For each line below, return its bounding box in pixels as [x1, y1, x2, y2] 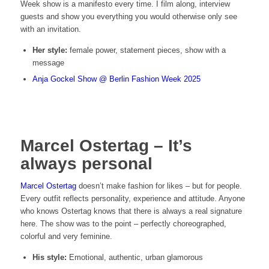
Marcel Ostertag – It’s [20, 136, 192, 155]
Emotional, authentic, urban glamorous [66, 253, 203, 262]
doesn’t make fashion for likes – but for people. [76, 181, 242, 190]
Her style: [32, 45, 67, 55]
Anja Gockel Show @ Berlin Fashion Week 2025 [32, 74, 201, 83]
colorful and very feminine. [20, 231, 112, 241]
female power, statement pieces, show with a [67, 45, 226, 55]
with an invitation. [20, 24, 81, 34]
